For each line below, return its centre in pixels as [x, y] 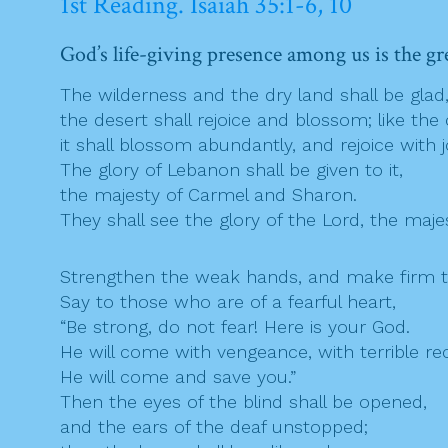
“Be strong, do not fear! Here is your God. [235, 327]
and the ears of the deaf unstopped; [214, 427]
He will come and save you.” [178, 377]
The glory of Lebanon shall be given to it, [231, 170]
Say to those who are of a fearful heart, [228, 302]
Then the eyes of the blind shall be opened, [243, 402]
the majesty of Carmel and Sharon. [208, 195]
